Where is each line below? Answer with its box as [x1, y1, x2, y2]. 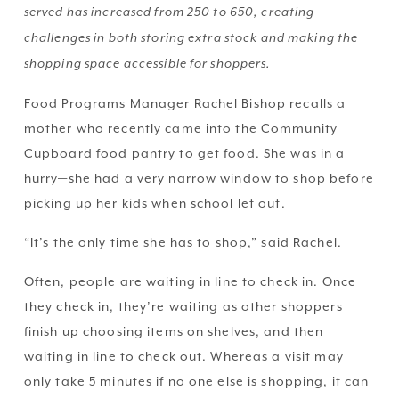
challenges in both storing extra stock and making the [23, 30, 359, 46]
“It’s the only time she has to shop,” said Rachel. [23, 234, 346, 251]
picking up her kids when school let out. [23, 195, 286, 212]
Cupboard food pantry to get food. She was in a [23, 145, 346, 162]
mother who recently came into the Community [23, 120, 338, 137]
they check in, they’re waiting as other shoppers [23, 298, 343, 315]
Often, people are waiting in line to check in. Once [23, 273, 356, 290]
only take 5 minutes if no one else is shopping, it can [23, 373, 370, 390]
